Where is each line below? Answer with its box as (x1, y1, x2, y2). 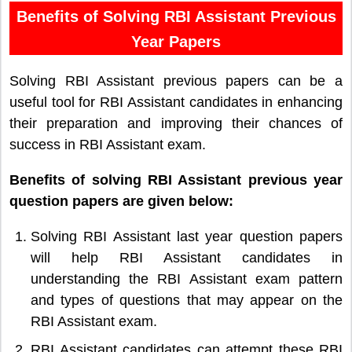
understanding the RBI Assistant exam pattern (31, 271, 343, 288)
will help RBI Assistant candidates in (31, 250, 343, 266)
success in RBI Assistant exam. (9, 137, 206, 153)
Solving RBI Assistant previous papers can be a (9, 73, 343, 90)
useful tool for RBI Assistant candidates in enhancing (9, 94, 343, 111)
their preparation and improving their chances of (9, 115, 343, 132)
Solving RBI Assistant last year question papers (31, 229, 343, 245)
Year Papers (131, 33, 221, 51)
